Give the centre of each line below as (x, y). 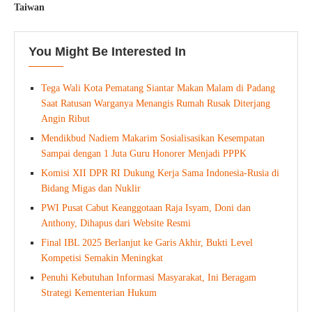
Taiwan (29, 8)
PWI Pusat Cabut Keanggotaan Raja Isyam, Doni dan (146, 208)
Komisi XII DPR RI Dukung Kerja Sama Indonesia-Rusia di (160, 173)
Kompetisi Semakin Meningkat (102, 258)
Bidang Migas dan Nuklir (91, 189)
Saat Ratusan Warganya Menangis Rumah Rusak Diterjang (156, 104)
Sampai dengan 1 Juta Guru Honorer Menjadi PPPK (144, 154)
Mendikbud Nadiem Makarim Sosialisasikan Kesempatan (153, 139)
